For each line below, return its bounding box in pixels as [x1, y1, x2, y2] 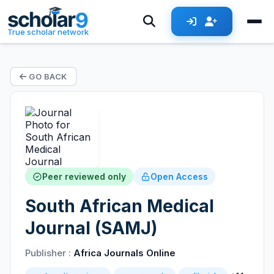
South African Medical [25, 196, 214, 217]
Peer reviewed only [42, 171, 126, 182]
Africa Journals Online [73, 247, 176, 259]
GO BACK [26, 72, 67, 81]
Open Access [150, 171, 208, 182]
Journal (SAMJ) [25, 218, 157, 239]
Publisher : [25, 247, 73, 259]
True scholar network [7, 27, 89, 37]
